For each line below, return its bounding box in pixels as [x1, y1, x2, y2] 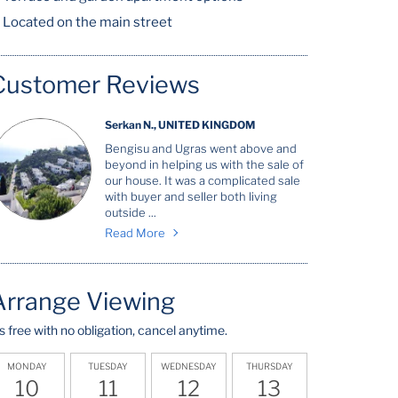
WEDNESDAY [161, 360, 218, 371]
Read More [105, 226, 166, 240]
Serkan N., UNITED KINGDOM [105, 118, 256, 131]
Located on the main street [3, 14, 173, 30]
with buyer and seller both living [105, 189, 278, 203]
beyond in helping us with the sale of [105, 157, 305, 171]
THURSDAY [245, 360, 293, 371]
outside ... [105, 205, 157, 219]
